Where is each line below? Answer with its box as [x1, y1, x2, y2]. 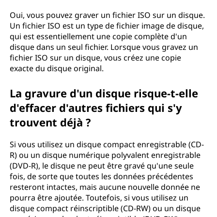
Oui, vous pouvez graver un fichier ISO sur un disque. [10, 10, 205, 20]
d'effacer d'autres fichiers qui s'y [10, 100, 182, 115]
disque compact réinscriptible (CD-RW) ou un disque [10, 203, 201, 214]
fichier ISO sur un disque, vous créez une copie [10, 52, 181, 63]
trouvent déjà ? [10, 115, 91, 129]
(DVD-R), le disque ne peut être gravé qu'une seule [10, 160, 194, 171]
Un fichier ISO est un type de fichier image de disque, [10, 20, 204, 31]
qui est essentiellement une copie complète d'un [10, 31, 187, 42]
